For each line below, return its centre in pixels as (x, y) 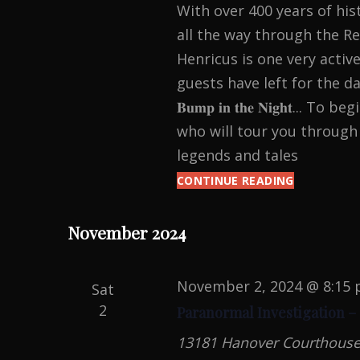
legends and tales (237, 155)
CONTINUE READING (235, 180)
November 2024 (127, 232)
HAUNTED (323, 180)
